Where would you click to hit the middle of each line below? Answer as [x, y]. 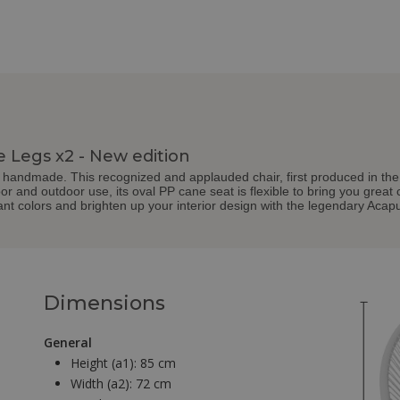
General [68, 343]
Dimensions [104, 304]
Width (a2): [103, 384]
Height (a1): [105, 363]
